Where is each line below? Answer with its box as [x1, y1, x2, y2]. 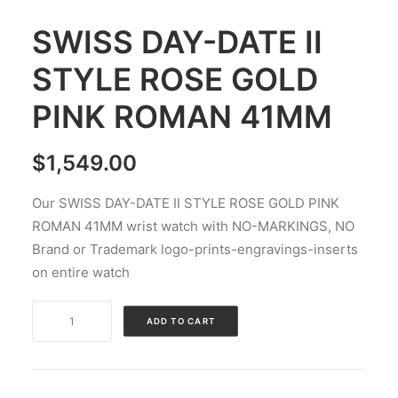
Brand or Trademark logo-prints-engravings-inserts [32, 241, 358, 258]
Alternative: [267, 303, 339, 320]
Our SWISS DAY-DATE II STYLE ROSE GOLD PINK [32, 195, 339, 211]
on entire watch [32, 264, 130, 281]
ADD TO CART [146, 315, 216, 327]
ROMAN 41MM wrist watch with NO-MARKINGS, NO [32, 218, 354, 235]
